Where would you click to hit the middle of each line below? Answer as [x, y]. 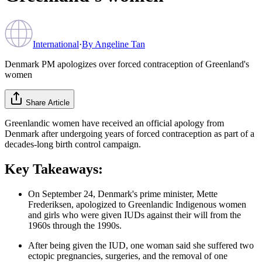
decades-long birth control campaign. [73, 144]
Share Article [48, 102]
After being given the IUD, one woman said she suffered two [141, 245]
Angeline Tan [120, 44]
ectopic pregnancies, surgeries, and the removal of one [128, 256]
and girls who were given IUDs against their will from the [135, 215]
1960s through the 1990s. [75, 225]
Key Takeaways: [54, 169]
